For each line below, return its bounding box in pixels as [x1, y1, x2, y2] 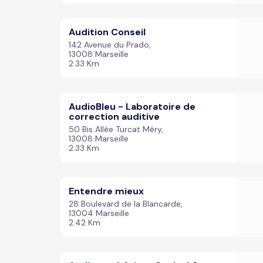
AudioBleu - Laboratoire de [69, 100, 195, 113]
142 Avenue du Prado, [69, 39, 151, 50]
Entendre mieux [69, 185, 144, 197]
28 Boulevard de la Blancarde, [69, 198, 183, 209]
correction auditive [69, 110, 160, 123]
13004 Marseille [69, 208, 129, 218]
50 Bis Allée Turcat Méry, [69, 124, 163, 134]
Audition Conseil [69, 26, 146, 38]
